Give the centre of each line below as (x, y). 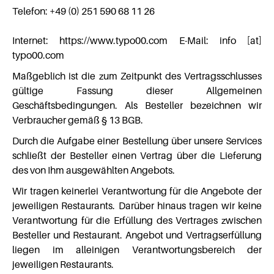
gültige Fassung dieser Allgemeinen (137, 91)
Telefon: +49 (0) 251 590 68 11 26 (83, 11)
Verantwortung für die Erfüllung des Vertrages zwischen (137, 220)
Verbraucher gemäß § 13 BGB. (78, 120)
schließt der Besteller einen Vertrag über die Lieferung (137, 155)
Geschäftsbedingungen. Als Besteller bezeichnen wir (137, 105)
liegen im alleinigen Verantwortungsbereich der (137, 250)
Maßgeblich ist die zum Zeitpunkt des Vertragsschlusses (137, 76)
